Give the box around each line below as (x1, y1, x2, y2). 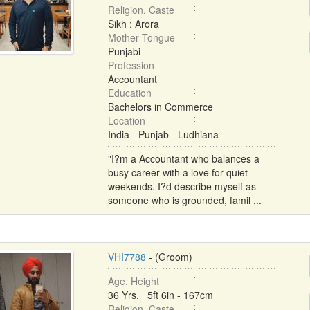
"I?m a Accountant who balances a (107, 152, 259, 165)
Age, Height (107, 274, 159, 288)
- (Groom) (145, 250, 192, 264)
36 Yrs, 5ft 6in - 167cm (107, 288, 213, 302)
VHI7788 (107, 250, 146, 264)
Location (107, 113, 145, 127)
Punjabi (107, 44, 140, 58)
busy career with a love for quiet (107, 165, 248, 179)
